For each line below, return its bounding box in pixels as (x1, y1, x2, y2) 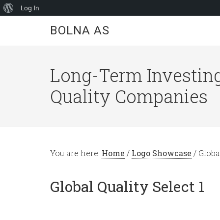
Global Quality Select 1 (50, 177, 204, 196)
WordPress (13, 19, 46, 27)
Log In (21, 4, 39, 12)
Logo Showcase (132, 148, 192, 158)
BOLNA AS (50, 24, 110, 37)
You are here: (50, 148, 102, 158)
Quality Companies (50, 84, 208, 108)
